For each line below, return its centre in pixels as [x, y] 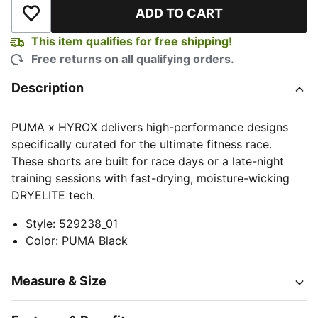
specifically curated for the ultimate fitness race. [142, 144]
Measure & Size [59, 281]
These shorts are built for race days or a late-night [148, 161]
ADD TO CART [179, 13]
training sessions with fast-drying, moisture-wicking [150, 178]
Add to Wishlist [71, 20]
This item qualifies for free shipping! [132, 41]
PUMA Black [95, 241]
